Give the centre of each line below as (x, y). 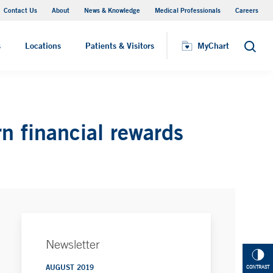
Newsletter (73, 244)
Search (257, 50)
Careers (247, 10)
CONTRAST (258, 267)
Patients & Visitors (120, 46)
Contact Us (20, 10)
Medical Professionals (188, 10)
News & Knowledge (112, 10)
